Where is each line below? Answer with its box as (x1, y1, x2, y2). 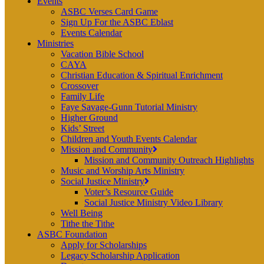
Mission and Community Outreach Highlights (84, 155, 254, 165)
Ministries (37, 38, 74, 48)
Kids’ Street (61, 123, 104, 133)
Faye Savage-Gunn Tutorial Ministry (61, 102, 197, 112)
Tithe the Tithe (61, 219, 114, 229)
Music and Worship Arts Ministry (61, 166, 184, 176)
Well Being (61, 208, 103, 218)
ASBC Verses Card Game (61, 6, 158, 16)
